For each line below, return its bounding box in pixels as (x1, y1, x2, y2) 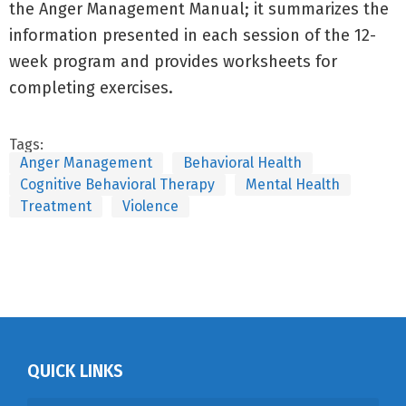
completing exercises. (9, 78, 173, 98)
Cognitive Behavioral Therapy (20, 176, 215, 193)
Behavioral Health (183, 154, 302, 171)
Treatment (20, 198, 92, 215)
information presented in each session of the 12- (9, 25, 376, 45)
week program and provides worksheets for (9, 52, 337, 72)
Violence (122, 198, 179, 215)
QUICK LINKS (27, 361, 123, 382)
